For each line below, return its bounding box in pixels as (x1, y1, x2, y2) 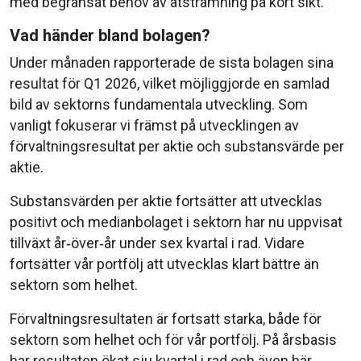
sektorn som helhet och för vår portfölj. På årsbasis (10, 330, 337, 348)
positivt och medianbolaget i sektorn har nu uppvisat (10, 213, 342, 230)
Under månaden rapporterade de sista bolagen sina (10, 53, 334, 71)
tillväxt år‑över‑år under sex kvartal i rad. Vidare (10, 234, 305, 251)
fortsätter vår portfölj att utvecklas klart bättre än (10, 255, 319, 272)
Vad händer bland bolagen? (10, 25, 210, 45)
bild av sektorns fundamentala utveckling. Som (10, 95, 308, 113)
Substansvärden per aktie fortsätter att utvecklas (10, 192, 322, 210)
